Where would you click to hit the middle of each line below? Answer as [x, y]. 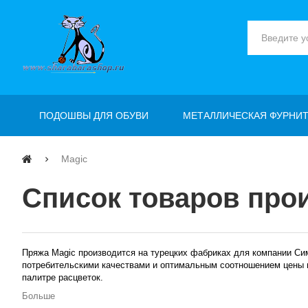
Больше [38, 296]
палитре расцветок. [63, 277]
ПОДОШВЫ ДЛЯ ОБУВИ [94, 115]
